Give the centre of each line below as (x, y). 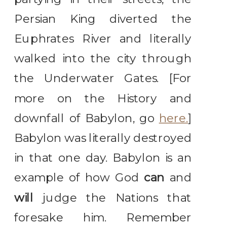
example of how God (79, 178)
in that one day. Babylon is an (103, 158)
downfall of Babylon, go (87, 118)
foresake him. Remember (103, 217)
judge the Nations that (112, 198)
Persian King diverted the (103, 19)
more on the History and (103, 98)
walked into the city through (103, 59)
